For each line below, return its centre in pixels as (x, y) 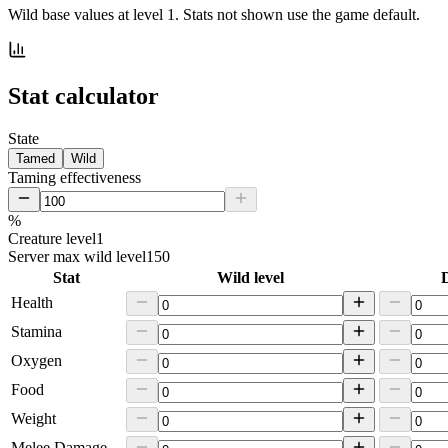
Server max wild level (77, 256)
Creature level (52, 238)
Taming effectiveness (74, 177)
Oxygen (36, 360)
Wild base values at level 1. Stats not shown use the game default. (214, 14)
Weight (33, 418)
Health (32, 302)
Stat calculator (83, 95)
